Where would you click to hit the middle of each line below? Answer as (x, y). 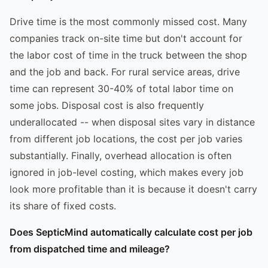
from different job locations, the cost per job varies (126, 138)
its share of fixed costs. (63, 205)
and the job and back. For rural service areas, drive (125, 71)
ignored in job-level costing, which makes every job (127, 172)
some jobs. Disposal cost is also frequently (107, 105)
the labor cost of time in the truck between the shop (128, 55)
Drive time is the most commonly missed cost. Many (128, 21)
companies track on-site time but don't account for (126, 38)
